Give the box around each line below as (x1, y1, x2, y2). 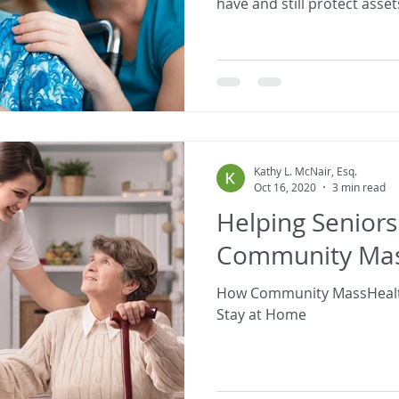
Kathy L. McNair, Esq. (254, 164, 357, 178)
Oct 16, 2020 (254, 179, 316, 194)
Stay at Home (216, 304, 306, 324)
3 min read (332, 179, 386, 194)
